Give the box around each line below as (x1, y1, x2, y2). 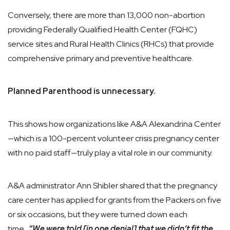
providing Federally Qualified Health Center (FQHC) (8, 24, 197, 35)
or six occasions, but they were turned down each (8, 209, 187, 220)
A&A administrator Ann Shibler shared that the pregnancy (8, 180, 217, 191)
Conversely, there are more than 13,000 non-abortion (8, 10, 205, 21)
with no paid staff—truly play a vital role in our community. (8, 147, 213, 158)
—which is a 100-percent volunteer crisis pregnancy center (8, 133, 219, 144)
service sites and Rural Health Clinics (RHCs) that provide (8, 39, 214, 49)
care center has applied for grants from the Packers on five (8, 195, 221, 205)
